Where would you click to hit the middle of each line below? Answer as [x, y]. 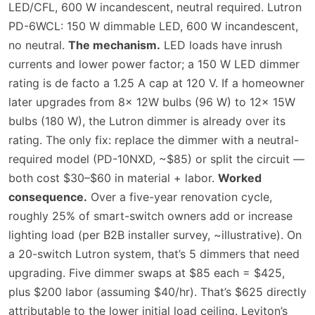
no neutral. [38, 45]
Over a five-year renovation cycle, [180, 197]
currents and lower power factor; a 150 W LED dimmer [154, 64]
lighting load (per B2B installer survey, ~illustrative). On [155, 234]
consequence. [48, 197]
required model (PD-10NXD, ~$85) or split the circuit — [156, 159]
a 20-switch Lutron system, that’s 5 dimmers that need [154, 253]
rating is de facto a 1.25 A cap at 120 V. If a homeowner [156, 83]
